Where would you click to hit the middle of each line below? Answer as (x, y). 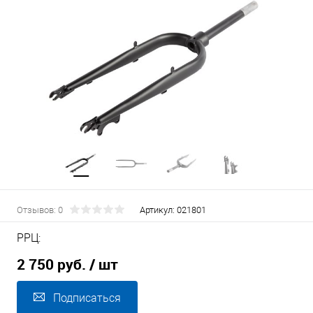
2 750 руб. (51, 264)
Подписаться (87, 298)
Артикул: (158, 210)
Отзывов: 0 (40, 210)
